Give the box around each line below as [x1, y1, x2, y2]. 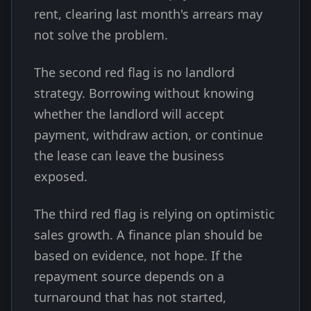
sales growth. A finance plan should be [34, 226, 262, 243]
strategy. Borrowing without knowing [34, 85, 254, 101]
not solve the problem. [34, 26, 168, 43]
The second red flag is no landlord [34, 64, 235, 81]
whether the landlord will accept [34, 106, 224, 122]
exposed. [34, 168, 87, 185]
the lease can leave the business [34, 147, 224, 164]
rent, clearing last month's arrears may [34, 6, 262, 22]
